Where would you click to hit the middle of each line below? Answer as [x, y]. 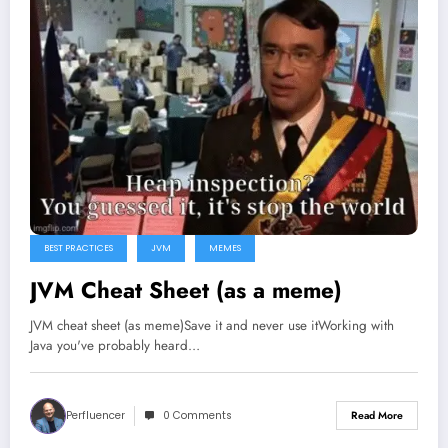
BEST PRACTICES [78, 247]
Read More [377, 416]
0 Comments [197, 415]
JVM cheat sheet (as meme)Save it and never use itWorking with [212, 325]
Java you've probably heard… [115, 345]
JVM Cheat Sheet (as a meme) [186, 289]
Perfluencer [95, 415]
